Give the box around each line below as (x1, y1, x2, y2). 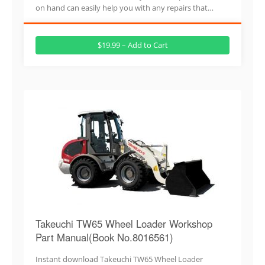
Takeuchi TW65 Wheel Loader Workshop (35, 216, 212, 231)
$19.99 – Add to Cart (97, 39, 168, 50)
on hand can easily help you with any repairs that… (35, 2, 214, 13)
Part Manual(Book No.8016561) (35, 230, 173, 244)
